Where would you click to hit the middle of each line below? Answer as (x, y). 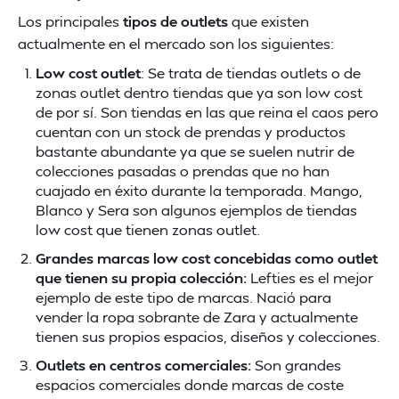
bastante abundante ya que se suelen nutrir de (195, 151)
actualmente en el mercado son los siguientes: (176, 43)
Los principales (70, 21)
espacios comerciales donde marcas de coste (190, 384)
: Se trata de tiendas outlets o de (251, 73)
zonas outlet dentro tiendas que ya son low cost (199, 92)
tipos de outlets (175, 21)
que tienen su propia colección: (143, 277)
